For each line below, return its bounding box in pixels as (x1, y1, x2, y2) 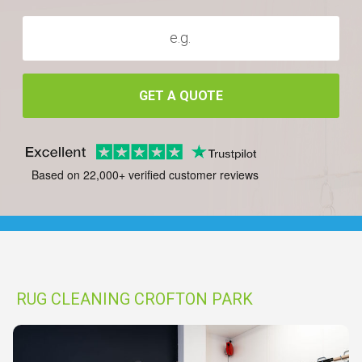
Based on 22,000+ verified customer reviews (31, 166, 259, 183)
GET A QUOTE (139, 87, 223, 103)
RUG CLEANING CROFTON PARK (16, 289, 253, 309)
